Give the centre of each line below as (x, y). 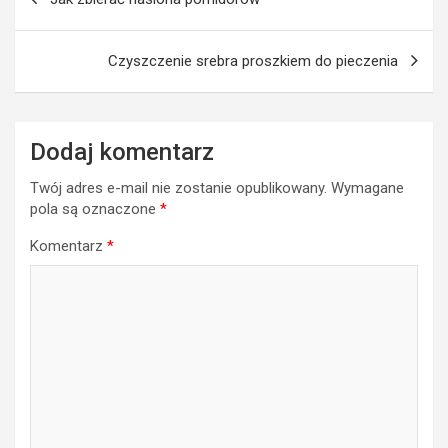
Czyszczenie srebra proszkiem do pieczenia (253, 60)
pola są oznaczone (95, 208)
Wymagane (367, 187)
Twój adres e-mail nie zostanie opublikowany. (178, 187)
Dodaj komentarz (122, 151)
